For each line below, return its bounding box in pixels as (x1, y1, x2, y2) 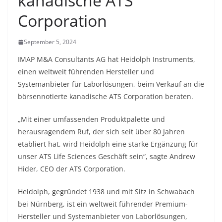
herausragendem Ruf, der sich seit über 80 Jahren (18, 127, 185, 136)
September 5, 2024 (24, 38, 76, 46)
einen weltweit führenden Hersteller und (18, 67, 154, 76)
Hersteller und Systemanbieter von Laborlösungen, (18, 212, 187, 221)
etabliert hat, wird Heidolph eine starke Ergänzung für (18, 139, 198, 149)
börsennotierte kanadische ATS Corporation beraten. (18, 92, 193, 101)
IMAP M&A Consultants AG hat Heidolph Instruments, (18, 55, 195, 64)
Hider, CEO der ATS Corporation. (18, 164, 125, 173)
